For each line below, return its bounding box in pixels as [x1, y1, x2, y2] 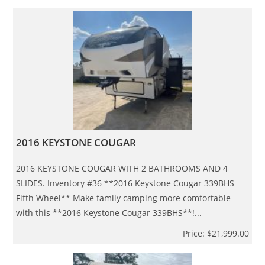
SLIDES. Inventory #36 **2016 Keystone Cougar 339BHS [16, 177, 235, 189]
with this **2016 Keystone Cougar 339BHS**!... [16, 206, 202, 218]
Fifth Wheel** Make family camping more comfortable [16, 192, 231, 203]
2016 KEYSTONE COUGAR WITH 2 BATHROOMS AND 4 [16, 162, 228, 174]
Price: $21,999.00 [182, 227, 249, 239]
